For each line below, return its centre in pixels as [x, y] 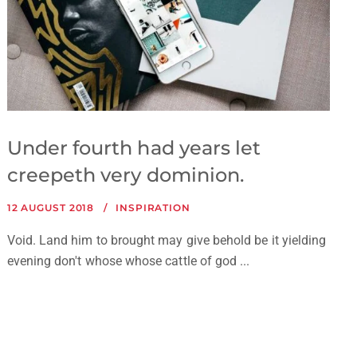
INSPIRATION [153, 208]
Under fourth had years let [134, 148]
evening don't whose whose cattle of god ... [128, 261]
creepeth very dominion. [126, 175]
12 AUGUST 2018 [51, 208]
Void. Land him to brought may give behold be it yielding [167, 241]
